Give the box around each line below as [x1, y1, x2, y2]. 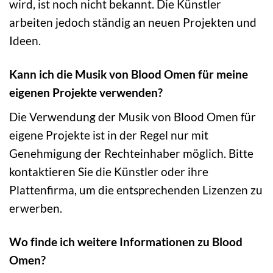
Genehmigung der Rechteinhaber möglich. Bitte [9, 146, 253, 161]
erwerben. [9, 201, 62, 216]
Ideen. [9, 34, 41, 48]
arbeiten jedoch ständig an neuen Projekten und [9, 15, 257, 30]
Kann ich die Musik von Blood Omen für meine [9, 67, 248, 82]
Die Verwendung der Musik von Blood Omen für [9, 110, 256, 124]
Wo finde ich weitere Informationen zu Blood [9, 234, 243, 249]
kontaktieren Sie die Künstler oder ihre [9, 165, 208, 179]
